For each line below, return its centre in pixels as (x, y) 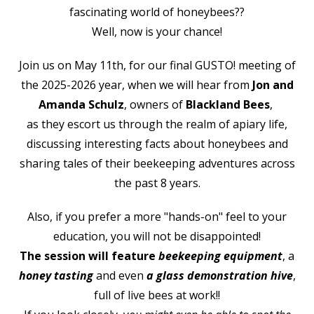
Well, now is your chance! (157, 31)
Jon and (273, 84)
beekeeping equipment (220, 255)
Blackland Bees (228, 104)
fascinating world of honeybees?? (157, 12)
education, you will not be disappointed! (157, 236)
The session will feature (89, 255)
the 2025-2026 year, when (90, 84)
